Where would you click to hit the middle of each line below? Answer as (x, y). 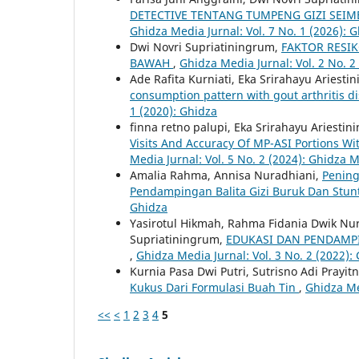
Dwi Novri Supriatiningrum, (206, 46)
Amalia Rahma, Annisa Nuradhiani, (226, 175)
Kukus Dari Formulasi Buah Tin (214, 287)
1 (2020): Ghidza (173, 111)
